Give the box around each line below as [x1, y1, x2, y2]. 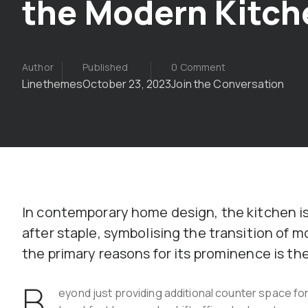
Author [22, 60, 54, 74]
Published [82, 60, 129, 74]
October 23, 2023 [82, 76, 172, 91]
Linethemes [22, 76, 83, 91]
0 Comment [171, 60, 226, 74]
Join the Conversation [171, 76, 285, 91]
